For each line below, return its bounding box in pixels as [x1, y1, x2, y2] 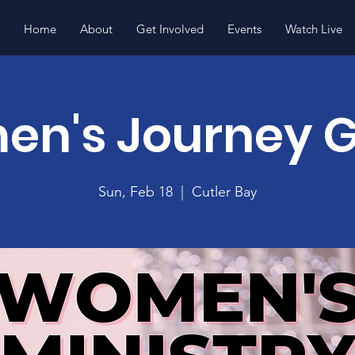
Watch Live [285, 21, 343, 36]
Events [227, 21, 262, 36]
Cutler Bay [192, 183, 257, 200]
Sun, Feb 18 [98, 183, 173, 200]
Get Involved [136, 21, 204, 36]
